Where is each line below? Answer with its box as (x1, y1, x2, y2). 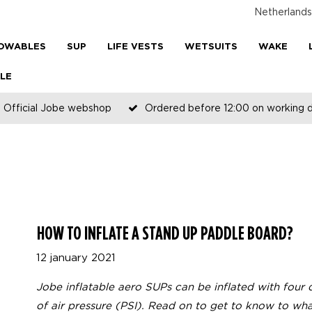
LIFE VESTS (107, 43, 164, 51)
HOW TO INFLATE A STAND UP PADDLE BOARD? (37, 221, 293, 244)
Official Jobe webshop (3, 102, 111, 113)
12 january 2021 (36, 251, 116, 263)
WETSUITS (185, 43, 237, 51)
